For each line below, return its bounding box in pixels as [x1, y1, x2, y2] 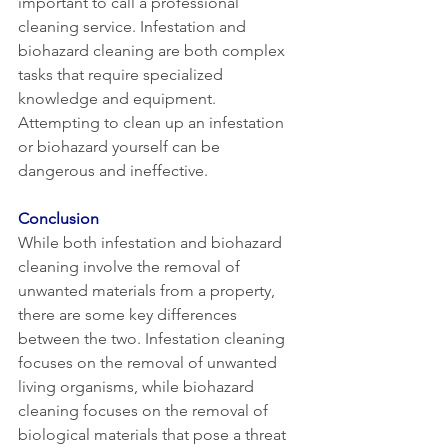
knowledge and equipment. [18, 88, 220, 108]
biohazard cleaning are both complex [18, 40, 289, 60]
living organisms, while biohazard [18, 376, 258, 396]
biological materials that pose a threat [18, 424, 290, 444]
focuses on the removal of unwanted [18, 352, 281, 372]
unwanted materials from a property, [18, 280, 279, 300]
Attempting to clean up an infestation [18, 112, 288, 132]
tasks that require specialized [18, 64, 227, 84]
